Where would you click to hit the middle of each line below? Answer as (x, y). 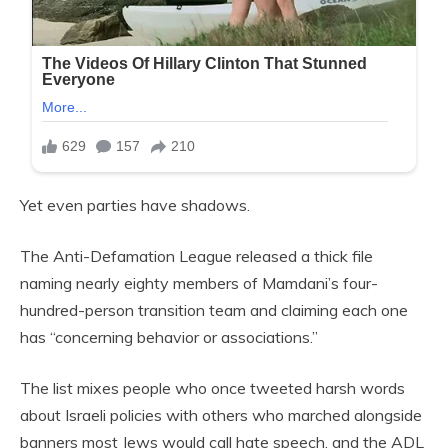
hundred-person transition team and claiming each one (214, 310)
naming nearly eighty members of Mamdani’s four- (199, 283)
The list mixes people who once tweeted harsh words (212, 388)
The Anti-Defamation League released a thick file (196, 256)
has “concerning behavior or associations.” (169, 337)
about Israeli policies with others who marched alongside (221, 415)
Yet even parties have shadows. (135, 205)
